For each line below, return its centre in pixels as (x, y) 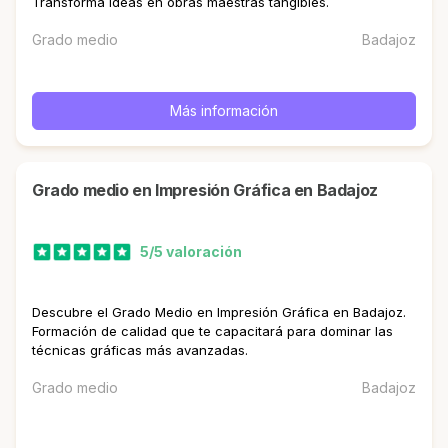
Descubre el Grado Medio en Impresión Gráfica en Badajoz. (219, 311)
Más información (224, 110)
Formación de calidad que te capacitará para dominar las (212, 330)
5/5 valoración (191, 252)
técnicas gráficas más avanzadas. (140, 349)
